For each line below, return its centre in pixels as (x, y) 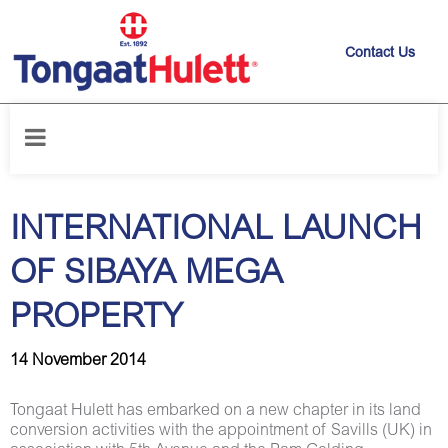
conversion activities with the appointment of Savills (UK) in (221, 431)
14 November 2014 (78, 361)
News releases (94, 117)
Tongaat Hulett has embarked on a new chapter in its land (215, 411)
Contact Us (380, 54)
